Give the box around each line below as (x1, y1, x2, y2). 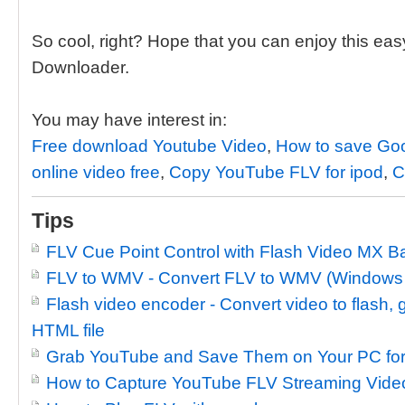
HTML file (32, 321, 105, 340)
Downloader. (32, 58, 129, 77)
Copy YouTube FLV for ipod (169, 163, 383, 182)
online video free (32, 163, 160, 182)
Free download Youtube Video (32, 137, 267, 155)
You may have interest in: (32, 110, 227, 129)
